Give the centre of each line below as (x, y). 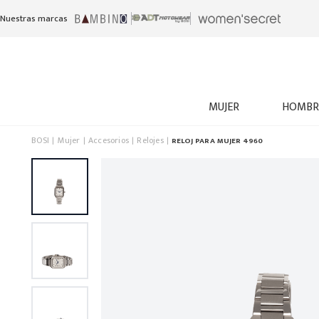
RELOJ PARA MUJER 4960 (218, 141)
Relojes (150, 140)
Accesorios (109, 140)
